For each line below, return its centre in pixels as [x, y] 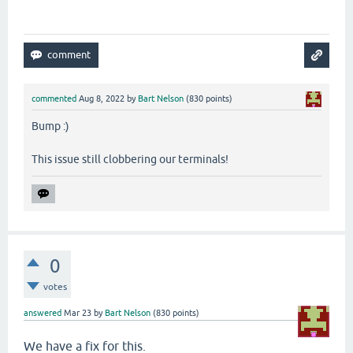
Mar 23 [78, 313]
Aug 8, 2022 [102, 98]
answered [43, 313]
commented [54, 98]
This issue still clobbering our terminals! [130, 160]
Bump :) [50, 126]
